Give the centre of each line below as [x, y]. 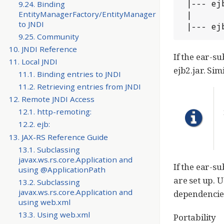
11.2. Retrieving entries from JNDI [79, 87]
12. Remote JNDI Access [51, 99]
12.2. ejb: [34, 124]
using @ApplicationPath [62, 169]
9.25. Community [48, 37]
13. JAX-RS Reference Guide [58, 137]
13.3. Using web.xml [54, 214]
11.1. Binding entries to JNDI [69, 74]
